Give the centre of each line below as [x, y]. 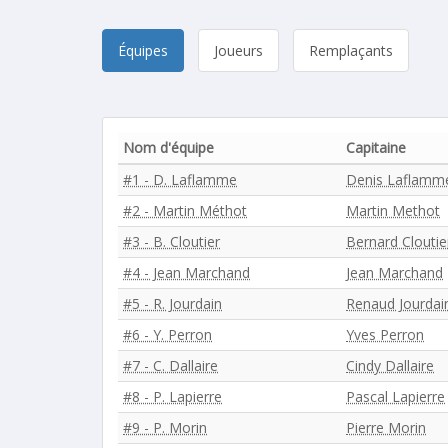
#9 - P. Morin [165, 427]
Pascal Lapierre [395, 396]
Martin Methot [393, 210]
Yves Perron [385, 334]
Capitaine [376, 147]
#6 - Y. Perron [167, 334]
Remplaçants [351, 50]
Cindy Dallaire [390, 365]
